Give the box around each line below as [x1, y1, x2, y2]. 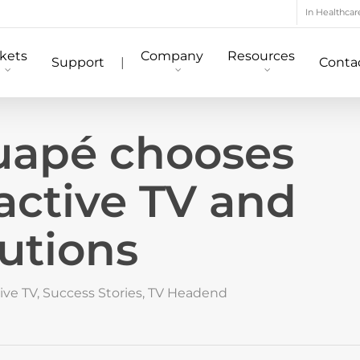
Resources [227, 48, 295, 63]
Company [141, 48, 203, 63]
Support [51, 55, 104, 70]
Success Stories [43, 285, 142, 301]
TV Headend [148, 285, 227, 301]
